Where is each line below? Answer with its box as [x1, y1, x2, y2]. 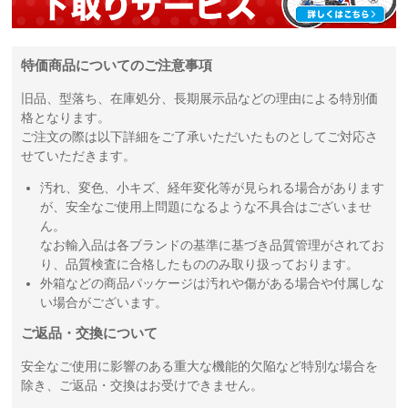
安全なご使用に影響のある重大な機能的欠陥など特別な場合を [21, 358, 379, 373]
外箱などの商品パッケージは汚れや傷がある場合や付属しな [40, 275, 385, 291]
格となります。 [21, 109, 111, 125]
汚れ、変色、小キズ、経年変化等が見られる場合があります [40, 179, 385, 195]
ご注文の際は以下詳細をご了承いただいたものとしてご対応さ [21, 128, 379, 144]
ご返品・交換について [21, 324, 158, 341]
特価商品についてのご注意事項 [21, 56, 213, 73]
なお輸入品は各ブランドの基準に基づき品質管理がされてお [40, 237, 385, 252]
